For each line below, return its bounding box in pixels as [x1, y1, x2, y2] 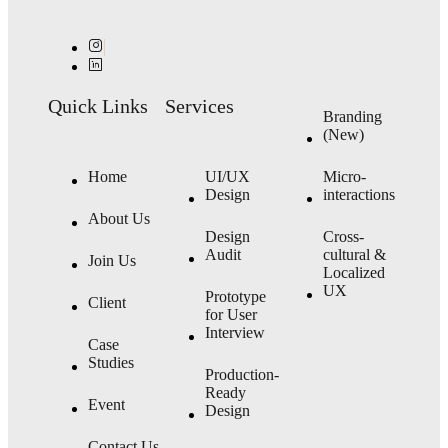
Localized [322, 263, 385, 281]
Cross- [322, 227, 364, 245]
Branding [322, 107, 382, 125]
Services [165, 94, 235, 117]
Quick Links [48, 94, 148, 117]
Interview [205, 323, 266, 341]
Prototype [205, 287, 267, 305]
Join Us [88, 251, 136, 269]
